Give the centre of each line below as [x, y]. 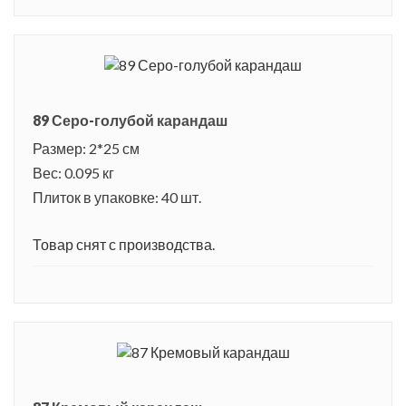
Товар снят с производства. [124, 245]
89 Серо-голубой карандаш [130, 121]
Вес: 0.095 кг [73, 173]
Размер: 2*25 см [86, 149]
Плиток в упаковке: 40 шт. [117, 198]
